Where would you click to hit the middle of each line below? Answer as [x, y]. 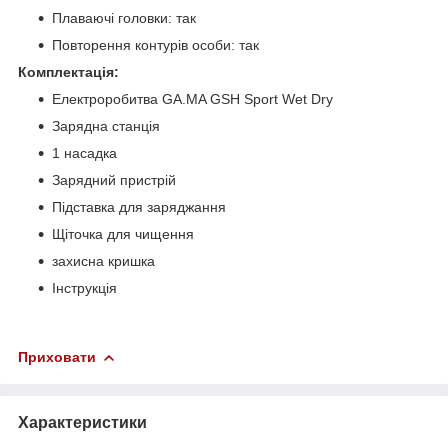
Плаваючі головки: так [124, 17]
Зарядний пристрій [114, 179]
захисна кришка [103, 260]
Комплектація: [68, 71]
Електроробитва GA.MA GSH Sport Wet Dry [192, 98]
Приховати [57, 356]
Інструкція [84, 287]
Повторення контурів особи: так [155, 44]
